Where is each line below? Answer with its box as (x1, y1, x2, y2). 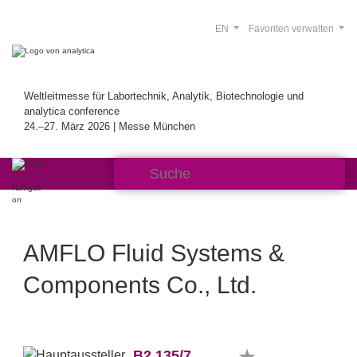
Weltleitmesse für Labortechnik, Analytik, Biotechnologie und (24, 90, 304, 102)
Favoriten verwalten (248, 23, 336, 34)
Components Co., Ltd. (23, 272, 257, 298)
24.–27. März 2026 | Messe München (24, 120, 195, 132)
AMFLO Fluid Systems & (23, 240, 284, 266)
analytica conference (24, 105, 120, 117)
